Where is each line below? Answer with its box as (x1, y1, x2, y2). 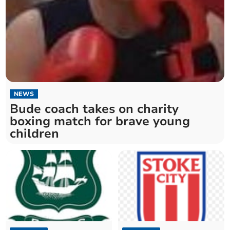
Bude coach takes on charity (10, 101, 179, 118)
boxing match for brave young (10, 113, 190, 130)
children (10, 125, 60, 142)
